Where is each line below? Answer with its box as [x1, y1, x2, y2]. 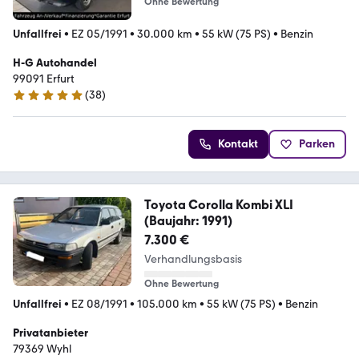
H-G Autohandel [13, 55, 97, 70]
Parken [299, 136, 335, 151]
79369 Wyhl [13, 341, 71, 356]
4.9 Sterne [12, 95, 63, 109]
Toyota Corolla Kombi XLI [143, 196, 293, 212]
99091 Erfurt [13, 71, 75, 86]
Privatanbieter [13, 325, 88, 340]
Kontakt [218, 136, 258, 151]
